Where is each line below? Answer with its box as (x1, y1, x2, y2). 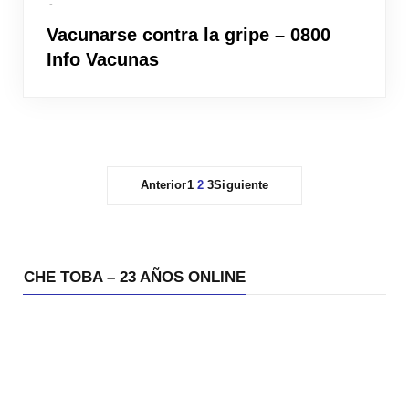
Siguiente (214, 177, 269, 192)
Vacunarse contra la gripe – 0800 (47, 24, 330, 45)
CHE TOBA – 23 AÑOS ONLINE (24, 267, 246, 286)
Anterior (140, 177, 187, 192)
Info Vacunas (47, 48, 159, 69)
